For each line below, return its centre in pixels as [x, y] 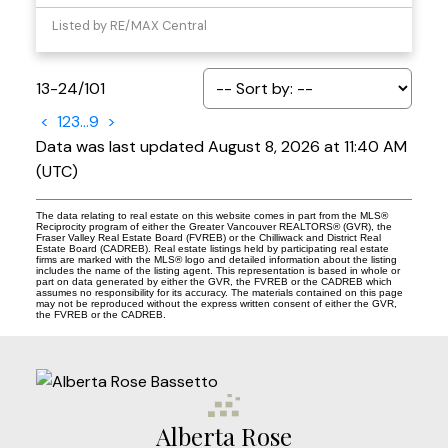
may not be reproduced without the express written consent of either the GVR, [216, 303]
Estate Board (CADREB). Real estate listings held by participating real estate [212, 248]
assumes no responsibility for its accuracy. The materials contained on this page [219, 292]
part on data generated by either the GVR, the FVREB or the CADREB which [213, 281]
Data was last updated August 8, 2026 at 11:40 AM [221, 146]
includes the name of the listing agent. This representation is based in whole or [217, 270]
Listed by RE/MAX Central [129, 25]
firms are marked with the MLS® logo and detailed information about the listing [216, 259]
